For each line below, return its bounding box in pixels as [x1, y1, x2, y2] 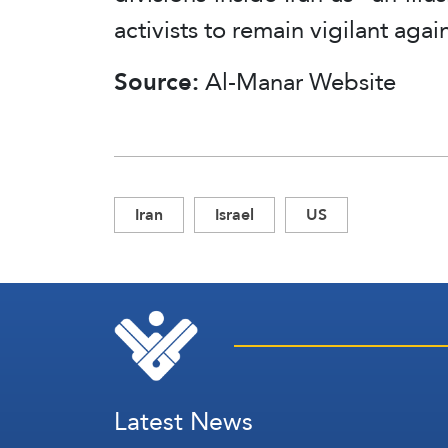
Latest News [114, 398, 253, 445]
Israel [215, 200, 254, 229]
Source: [114, 59, 205, 104]
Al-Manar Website [205, 59, 396, 104]
